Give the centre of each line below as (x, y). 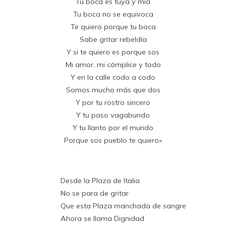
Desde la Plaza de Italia (100, 180)
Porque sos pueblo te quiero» (113, 140)
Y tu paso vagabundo (113, 115)
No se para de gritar (95, 193)
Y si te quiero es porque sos (113, 52)
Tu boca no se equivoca (113, 14)
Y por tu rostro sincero (113, 102)
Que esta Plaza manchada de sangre (123, 206)
